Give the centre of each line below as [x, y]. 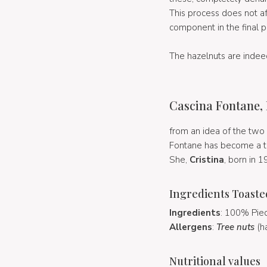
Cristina [207, 159]
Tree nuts [235, 227]
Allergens [190, 227]
